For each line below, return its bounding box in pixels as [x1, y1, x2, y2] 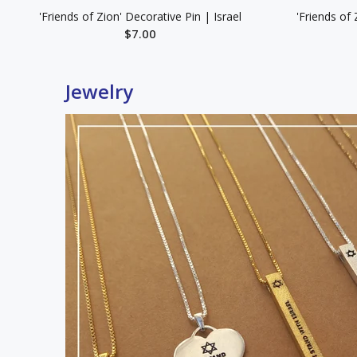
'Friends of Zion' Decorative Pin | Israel [38, 9, 241, 24]
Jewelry [65, 78, 133, 104]
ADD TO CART [114, 61, 190, 73]
